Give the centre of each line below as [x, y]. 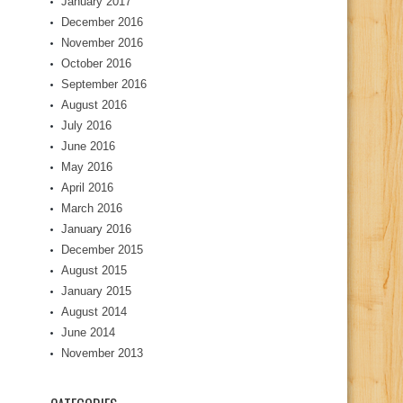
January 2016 [96, 229]
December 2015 [102, 250]
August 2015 [94, 271]
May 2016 [87, 167]
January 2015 [96, 291]
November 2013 [102, 354]
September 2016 [104, 85]
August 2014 [94, 312]
